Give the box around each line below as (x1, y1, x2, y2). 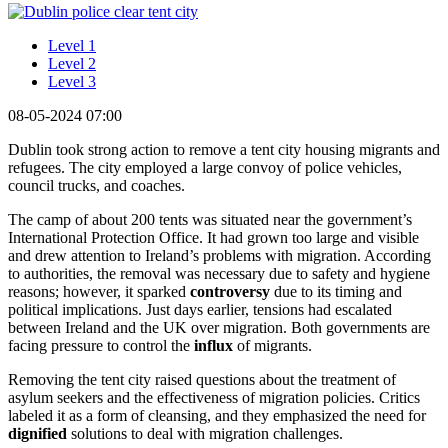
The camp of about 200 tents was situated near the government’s (8, 210, 412, 228)
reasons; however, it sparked (8, 282, 190, 300)
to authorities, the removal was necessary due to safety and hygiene (8, 264, 430, 282)
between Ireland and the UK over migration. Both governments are (8, 318, 430, 336)
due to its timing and (274, 282, 402, 300)
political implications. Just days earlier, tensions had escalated (8, 300, 392, 318)
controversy (190, 282, 274, 300)
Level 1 (48, 36, 96, 54)
